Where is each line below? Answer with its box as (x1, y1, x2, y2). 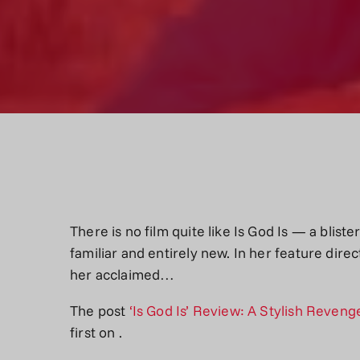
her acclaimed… (70, 264, 175, 283)
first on (70, 322, 119, 341)
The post (70, 301, 129, 319)
